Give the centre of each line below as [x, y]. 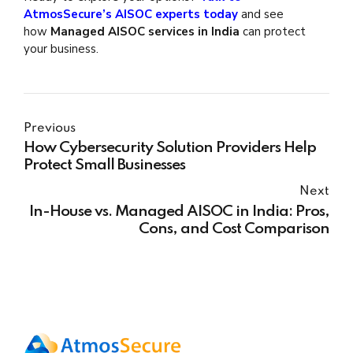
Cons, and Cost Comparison [234, 229]
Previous [50, 129]
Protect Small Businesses [104, 166]
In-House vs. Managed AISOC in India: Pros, [179, 212]
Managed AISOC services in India [145, 31]
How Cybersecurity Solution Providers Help [170, 149]
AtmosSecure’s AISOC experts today [131, 14]
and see [262, 14]
